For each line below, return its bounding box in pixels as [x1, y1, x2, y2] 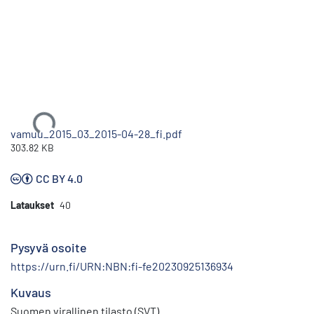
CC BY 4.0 [36, 171, 83, 185]
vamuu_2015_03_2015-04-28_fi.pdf [11, 126, 182, 140]
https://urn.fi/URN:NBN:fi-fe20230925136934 [11, 259, 233, 273]
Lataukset [11, 198, 54, 211]
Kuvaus [11, 284, 51, 300]
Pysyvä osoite [11, 239, 87, 255]
